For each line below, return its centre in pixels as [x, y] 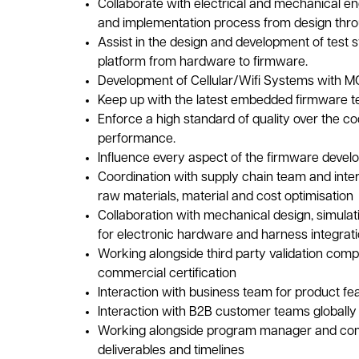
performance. [136, 139]
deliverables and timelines [172, 351]
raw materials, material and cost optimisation [225, 197]
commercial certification [167, 274]
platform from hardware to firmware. [202, 63]
